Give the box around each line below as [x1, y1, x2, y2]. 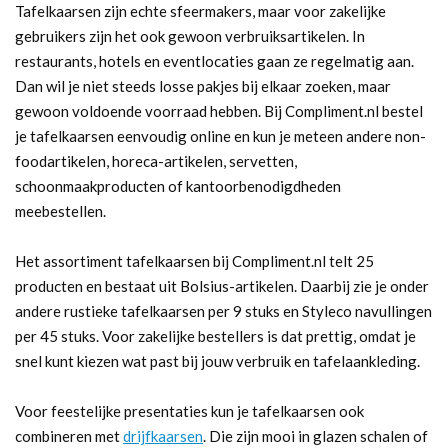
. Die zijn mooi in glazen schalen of [203, 426, 428, 445]
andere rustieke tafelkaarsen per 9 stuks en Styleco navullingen [15, 301, 432, 320]
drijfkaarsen [123, 426, 203, 445]
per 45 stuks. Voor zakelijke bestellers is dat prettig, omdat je [15, 326, 416, 345]
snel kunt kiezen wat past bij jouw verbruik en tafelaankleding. [15, 351, 420, 370]
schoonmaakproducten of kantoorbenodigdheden [15, 176, 341, 195]
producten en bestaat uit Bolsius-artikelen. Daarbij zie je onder [15, 276, 429, 295]
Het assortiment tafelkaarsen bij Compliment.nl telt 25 [15, 251, 374, 270]
